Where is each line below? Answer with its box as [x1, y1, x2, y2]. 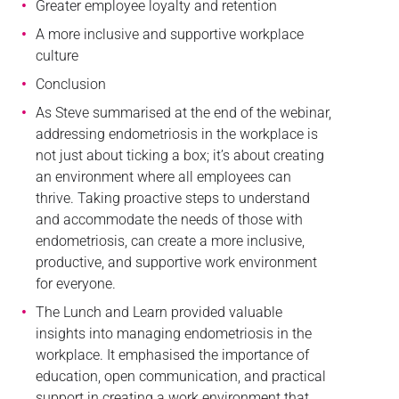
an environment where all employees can [35, 167, 291, 185]
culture [35, 46, 78, 64]
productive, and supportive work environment [35, 253, 317, 271]
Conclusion [35, 75, 106, 93]
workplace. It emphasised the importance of [35, 346, 309, 363]
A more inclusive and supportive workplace [35, 25, 304, 43]
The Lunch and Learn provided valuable [35, 303, 282, 321]
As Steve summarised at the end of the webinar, [35, 103, 331, 121]
